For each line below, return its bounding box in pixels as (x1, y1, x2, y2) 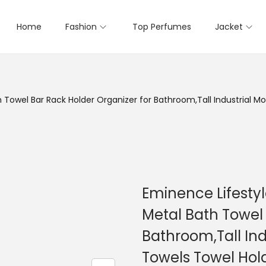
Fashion (65, 21, 97, 33)
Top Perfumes (132, 21, 191, 33)
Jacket (215, 21, 243, 33)
